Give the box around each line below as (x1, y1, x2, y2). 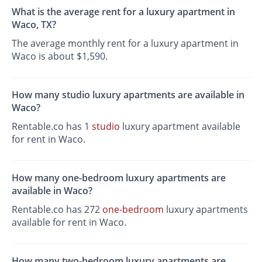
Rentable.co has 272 (12, 203, 103, 216)
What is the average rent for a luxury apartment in (12, 5, 236, 18)
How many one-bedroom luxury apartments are (12, 171, 226, 185)
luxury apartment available (120, 119, 241, 133)
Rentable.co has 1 (12, 119, 92, 133)
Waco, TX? (12, 18, 57, 31)
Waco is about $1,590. (12, 49, 108, 63)
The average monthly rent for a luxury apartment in (12, 36, 239, 50)
